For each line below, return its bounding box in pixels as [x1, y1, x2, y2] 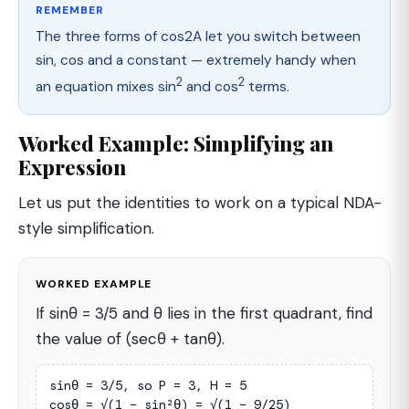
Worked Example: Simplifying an [18, 129, 333, 157]
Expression [18, 152, 126, 181]
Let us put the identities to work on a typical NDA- [18, 192, 382, 213]
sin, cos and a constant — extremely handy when [36, 51, 356, 70]
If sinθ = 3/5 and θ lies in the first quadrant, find [36, 302, 372, 323]
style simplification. [18, 217, 154, 238]
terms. [245, 78, 289, 97]
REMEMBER [36, 3, 104, 18]
